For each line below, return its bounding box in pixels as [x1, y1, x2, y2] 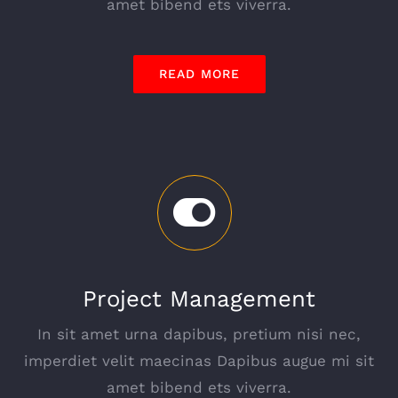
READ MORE [158, 67, 240, 82]
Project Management [83, 284, 315, 312]
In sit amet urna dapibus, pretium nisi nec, [37, 324, 361, 343]
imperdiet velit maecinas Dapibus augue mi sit [24, 351, 374, 370]
